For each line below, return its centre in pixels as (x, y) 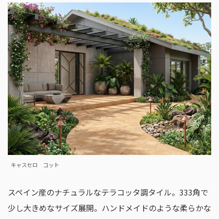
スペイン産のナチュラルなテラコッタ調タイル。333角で (108, 192)
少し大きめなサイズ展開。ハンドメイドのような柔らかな (109, 208)
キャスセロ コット (35, 165)
